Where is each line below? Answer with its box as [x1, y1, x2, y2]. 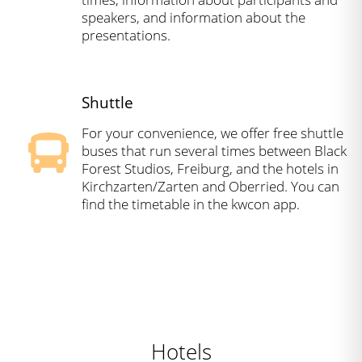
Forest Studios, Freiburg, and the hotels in [82, 159, 339, 179]
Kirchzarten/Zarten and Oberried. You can [82, 177, 339, 196]
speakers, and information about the [82, 8, 305, 27]
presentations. [82, 26, 170, 45]
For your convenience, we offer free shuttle [82, 124, 343, 143]
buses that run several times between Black [82, 141, 347, 161]
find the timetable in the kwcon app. [82, 195, 300, 214]
